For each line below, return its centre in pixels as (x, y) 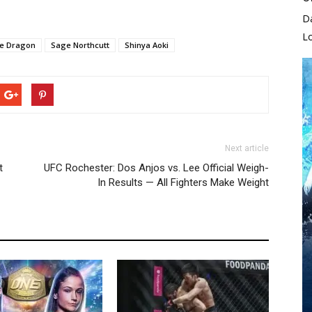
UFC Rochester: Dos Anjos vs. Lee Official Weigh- (156, 167)
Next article (247, 148)
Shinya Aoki (147, 45)
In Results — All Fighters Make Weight (183, 182)
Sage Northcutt (80, 45)
